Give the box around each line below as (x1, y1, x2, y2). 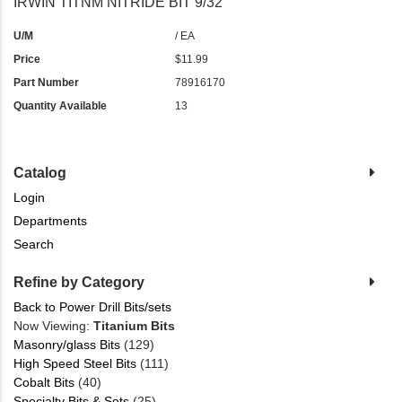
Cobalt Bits (13, 375, 74, 390)
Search (13, 237, 54, 252)
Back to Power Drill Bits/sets (13, 300, 171, 315)
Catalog (13, 165, 66, 181)
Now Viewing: (13, 319, 93, 334)
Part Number (13, 76, 79, 90)
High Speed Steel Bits (13, 356, 136, 371)
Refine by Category (13, 275, 144, 291)
